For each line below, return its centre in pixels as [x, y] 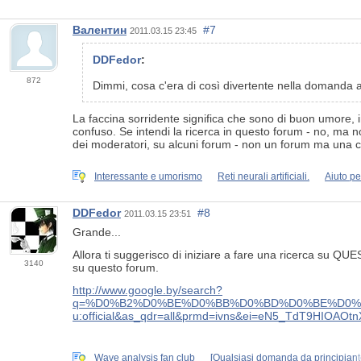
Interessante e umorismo [148, 176]
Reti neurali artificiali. [263, 176]
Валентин [100, 30]
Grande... [97, 232]
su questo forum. [116, 268]
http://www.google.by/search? [147, 290]
